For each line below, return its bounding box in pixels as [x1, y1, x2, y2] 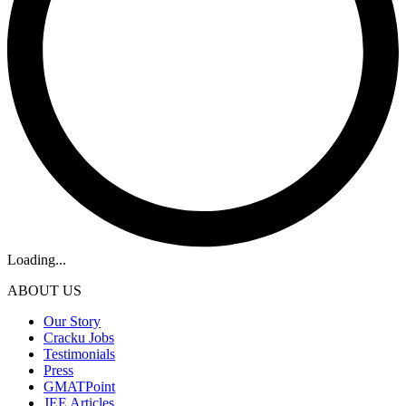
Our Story [43, 313, 101, 329]
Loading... [7, 251, 66, 267]
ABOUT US [7, 282, 82, 298]
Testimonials [43, 345, 115, 362]
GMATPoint [43, 378, 115, 394]
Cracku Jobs [43, 329, 114, 345]
